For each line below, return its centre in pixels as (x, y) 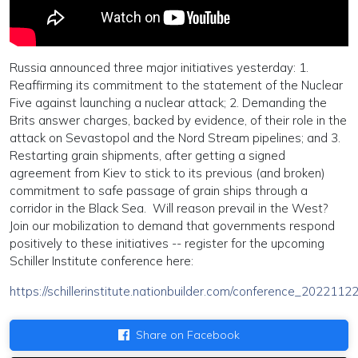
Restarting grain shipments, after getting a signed (147, 155)
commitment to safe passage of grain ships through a (159, 190)
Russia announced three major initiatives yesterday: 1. (159, 67)
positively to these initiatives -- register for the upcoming (167, 243)
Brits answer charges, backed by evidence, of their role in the (178, 120)
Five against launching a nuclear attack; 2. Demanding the (168, 102)
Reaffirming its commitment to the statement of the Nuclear (176, 85)
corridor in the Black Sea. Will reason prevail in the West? (170, 208)
